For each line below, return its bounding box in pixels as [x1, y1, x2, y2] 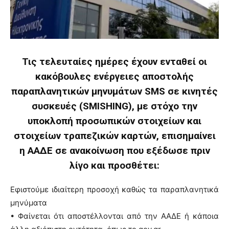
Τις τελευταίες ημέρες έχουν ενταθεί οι [22, 55, 207, 67]
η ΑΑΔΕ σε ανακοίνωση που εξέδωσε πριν [19, 144, 210, 156]
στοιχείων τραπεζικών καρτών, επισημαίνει [13, 129, 216, 142]
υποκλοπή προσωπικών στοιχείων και [28, 114, 201, 127]
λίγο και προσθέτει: [70, 159, 159, 171]
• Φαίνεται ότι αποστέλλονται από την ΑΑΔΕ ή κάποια [10, 211, 219, 221]
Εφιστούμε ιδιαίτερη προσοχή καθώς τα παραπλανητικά [10, 184, 219, 194]
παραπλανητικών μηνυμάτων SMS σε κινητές [11, 85, 218, 97]
